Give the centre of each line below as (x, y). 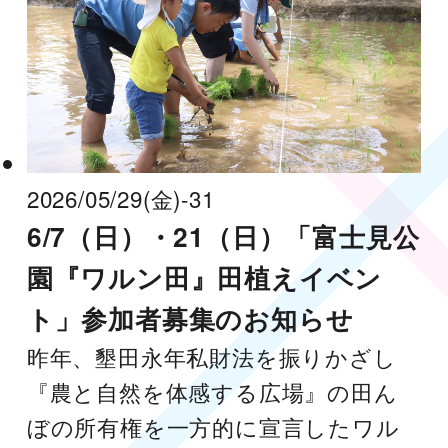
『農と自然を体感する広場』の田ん (212, 390)
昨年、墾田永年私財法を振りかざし (211, 355)
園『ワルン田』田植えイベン (204, 277)
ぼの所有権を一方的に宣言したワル (213, 425)
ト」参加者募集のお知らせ (190, 318)
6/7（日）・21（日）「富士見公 (223, 236)
